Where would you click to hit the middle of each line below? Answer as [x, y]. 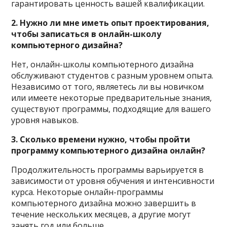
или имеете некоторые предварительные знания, [112, 98]
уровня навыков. [45, 120]
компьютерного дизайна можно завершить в [104, 203]
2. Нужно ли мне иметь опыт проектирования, [110, 23]
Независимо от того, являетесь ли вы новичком [108, 86]
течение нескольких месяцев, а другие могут [101, 214]
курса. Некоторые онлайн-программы [87, 192]
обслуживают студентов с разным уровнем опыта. [112, 75]
